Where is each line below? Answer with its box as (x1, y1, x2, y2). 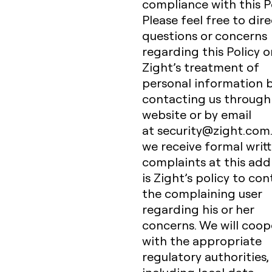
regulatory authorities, (142, 248, 268, 264)
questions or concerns (142, 27, 267, 43)
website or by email (142, 106, 251, 122)
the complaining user (142, 185, 262, 201)
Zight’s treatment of (142, 59, 259, 75)
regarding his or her (142, 201, 254, 217)
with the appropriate (142, 233, 262, 248)
